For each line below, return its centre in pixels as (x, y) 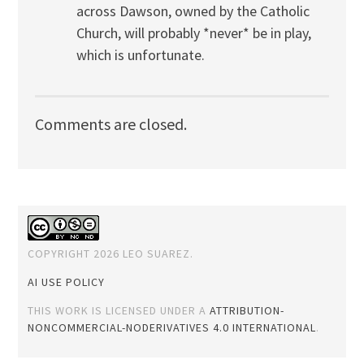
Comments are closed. (110, 124)
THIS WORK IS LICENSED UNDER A (119, 311)
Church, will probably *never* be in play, (193, 32)
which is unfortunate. (140, 54)
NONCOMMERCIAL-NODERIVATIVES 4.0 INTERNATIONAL (172, 328)
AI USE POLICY (67, 282)
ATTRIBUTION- (247, 311)
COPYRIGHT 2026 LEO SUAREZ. (111, 254)
